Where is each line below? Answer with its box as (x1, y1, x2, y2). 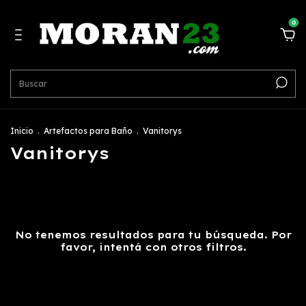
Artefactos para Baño (44, 125, 133, 136)
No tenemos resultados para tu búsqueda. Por (14, 228, 292, 241)
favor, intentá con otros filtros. (59, 240, 247, 253)
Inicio (10, 125, 33, 136)
